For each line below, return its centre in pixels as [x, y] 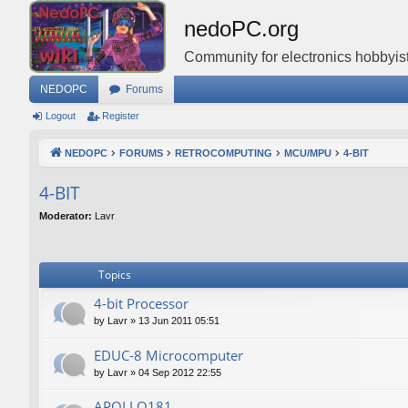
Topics [115, 275]
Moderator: [66, 215]
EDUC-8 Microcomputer [168, 355]
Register [121, 116]
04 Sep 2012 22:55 [180, 372]
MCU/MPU [308, 153]
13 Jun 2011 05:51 [179, 321]
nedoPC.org [241, 29]
